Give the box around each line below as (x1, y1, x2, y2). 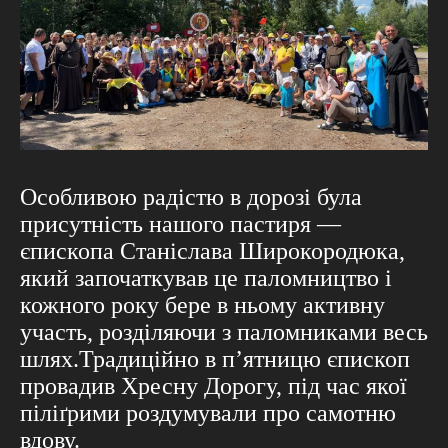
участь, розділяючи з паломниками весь (20, 318, 428, 345)
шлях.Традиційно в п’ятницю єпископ (20, 345, 410, 372)
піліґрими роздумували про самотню (20, 399, 396, 426)
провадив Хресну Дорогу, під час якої (20, 372, 407, 399)
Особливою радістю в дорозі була (20, 183, 362, 210)
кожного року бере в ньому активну (20, 291, 385, 318)
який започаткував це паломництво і (20, 264, 392, 291)
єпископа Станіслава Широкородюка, (20, 237, 405, 264)
